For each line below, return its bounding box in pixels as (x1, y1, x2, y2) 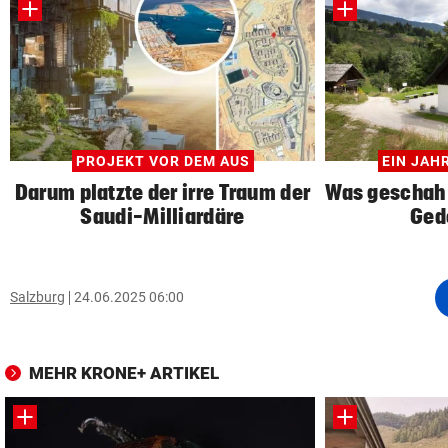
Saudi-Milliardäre (80, 203, 245, 228)
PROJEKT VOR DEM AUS (75, 152, 250, 169)
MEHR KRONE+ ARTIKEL (29, 362, 219, 383)
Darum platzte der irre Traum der (14, 179, 311, 204)
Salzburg (10, 289, 65, 306)
